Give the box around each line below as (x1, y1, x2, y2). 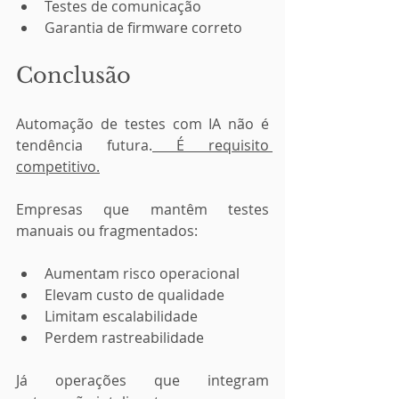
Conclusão (16, 62, 137, 88)
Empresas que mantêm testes (16, 199, 269, 219)
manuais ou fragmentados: (16, 221, 198, 240)
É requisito (152, 135, 269, 155)
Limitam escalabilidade (45, 306, 198, 326)
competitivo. (16, 157, 100, 176)
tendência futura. (16, 135, 152, 155)
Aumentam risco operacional (45, 264, 240, 283)
